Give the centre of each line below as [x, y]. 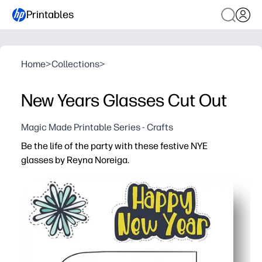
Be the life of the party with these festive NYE [114, 146]
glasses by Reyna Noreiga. [75, 160]
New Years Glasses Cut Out [124, 100]
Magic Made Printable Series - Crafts [97, 127]
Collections [75, 64]
